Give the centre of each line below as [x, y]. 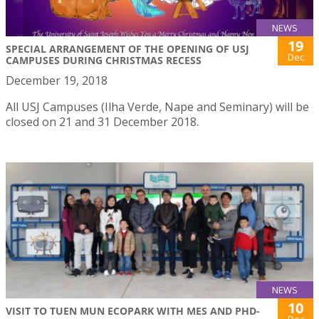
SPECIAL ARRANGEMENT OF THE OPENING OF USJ [127, 49]
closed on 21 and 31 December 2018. [102, 122]
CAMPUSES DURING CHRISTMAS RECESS [104, 61]
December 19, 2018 [57, 81]
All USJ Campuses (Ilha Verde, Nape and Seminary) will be [157, 107]
